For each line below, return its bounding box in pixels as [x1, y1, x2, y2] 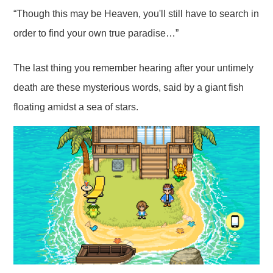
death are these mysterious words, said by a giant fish [13, 82, 244, 93]
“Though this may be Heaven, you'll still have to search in [13, 9, 260, 19]
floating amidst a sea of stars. [13, 102, 139, 113]
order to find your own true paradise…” [13, 28, 179, 39]
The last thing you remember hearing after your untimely [13, 63, 254, 74]
